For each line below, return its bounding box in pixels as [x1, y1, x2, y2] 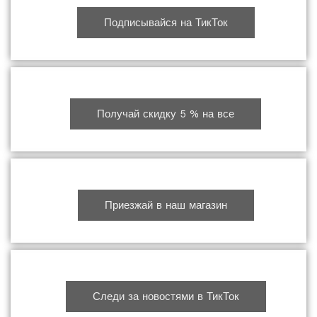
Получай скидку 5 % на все [97, 108, 234, 121]
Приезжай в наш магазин [104, 199, 227, 212]
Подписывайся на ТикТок [103, 16, 228, 30]
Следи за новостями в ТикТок [92, 290, 239, 304]
